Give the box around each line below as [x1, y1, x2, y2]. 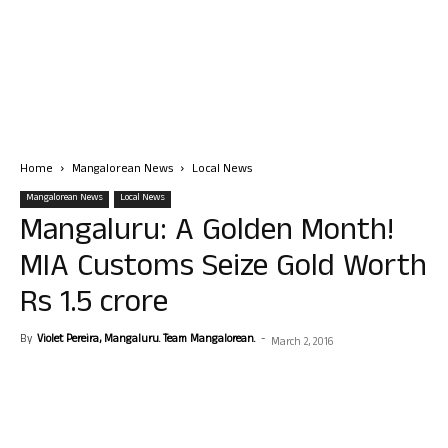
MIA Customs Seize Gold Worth [20, 243, 427, 296]
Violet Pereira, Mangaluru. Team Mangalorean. [37, 331, 255, 349]
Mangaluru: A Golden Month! [20, 207, 394, 260]
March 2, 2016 [271, 334, 333, 352]
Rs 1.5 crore [20, 279, 168, 332]
